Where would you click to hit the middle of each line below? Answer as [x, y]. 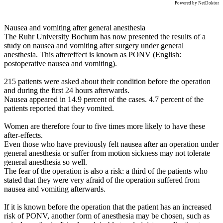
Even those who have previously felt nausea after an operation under [111, 144]
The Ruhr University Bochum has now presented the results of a [105, 36]
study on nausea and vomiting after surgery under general [94, 45]
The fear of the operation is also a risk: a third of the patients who [106, 171]
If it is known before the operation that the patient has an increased [108, 207]
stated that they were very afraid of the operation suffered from [102, 180]
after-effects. [23, 135]
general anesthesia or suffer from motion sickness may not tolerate [107, 153]
